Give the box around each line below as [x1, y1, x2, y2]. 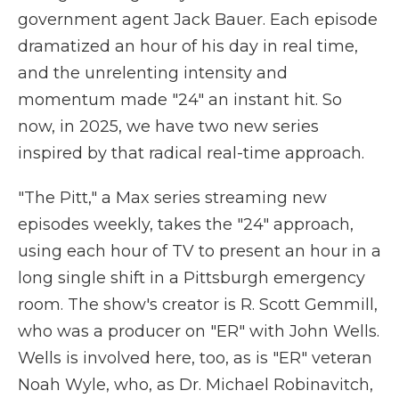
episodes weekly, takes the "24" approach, [18, 215, 354, 234]
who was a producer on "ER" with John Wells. [18, 322, 379, 341]
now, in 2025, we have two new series [18, 117, 319, 136]
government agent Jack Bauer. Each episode [18, 10, 378, 29]
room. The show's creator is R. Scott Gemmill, [18, 295, 378, 314]
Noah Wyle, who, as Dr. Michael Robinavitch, [18, 375, 373, 395]
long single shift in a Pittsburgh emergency [18, 268, 365, 288]
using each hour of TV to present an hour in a [18, 241, 381, 261]
